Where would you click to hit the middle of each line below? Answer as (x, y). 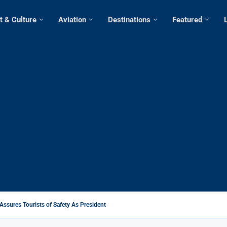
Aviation (72, 20)
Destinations (129, 20)
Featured (187, 20)
